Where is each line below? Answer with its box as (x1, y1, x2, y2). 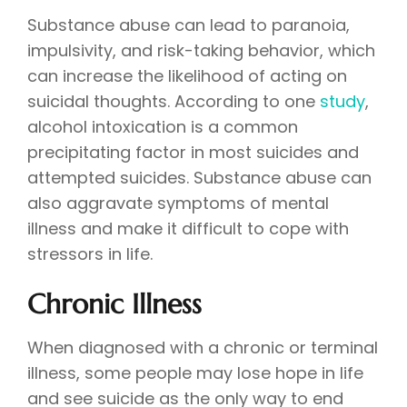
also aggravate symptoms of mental (27, 192, 329, 215)
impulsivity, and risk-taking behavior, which (27, 39, 375, 63)
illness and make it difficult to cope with (27, 217, 349, 241)
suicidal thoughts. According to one (27, 90, 320, 114)
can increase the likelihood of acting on (27, 65, 347, 88)
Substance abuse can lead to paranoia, (27, 14, 350, 37)
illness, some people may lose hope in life (27, 362, 363, 385)
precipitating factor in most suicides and (27, 141, 359, 164)
